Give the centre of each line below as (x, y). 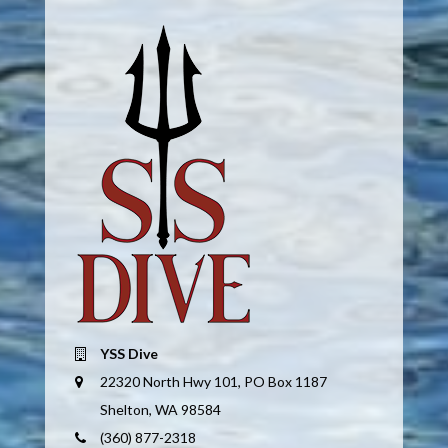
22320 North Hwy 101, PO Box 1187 (213, 382)
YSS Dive (128, 354)
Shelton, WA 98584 (160, 410)
